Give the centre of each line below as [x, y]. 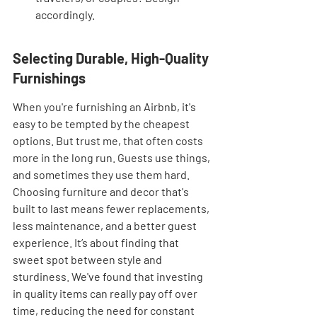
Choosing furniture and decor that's [102, 191]
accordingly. [65, 15]
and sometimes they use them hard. [102, 174]
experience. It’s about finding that [97, 242]
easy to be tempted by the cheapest [102, 123]
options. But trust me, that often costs [109, 140]
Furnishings [49, 78]
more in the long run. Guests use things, [113, 157]
